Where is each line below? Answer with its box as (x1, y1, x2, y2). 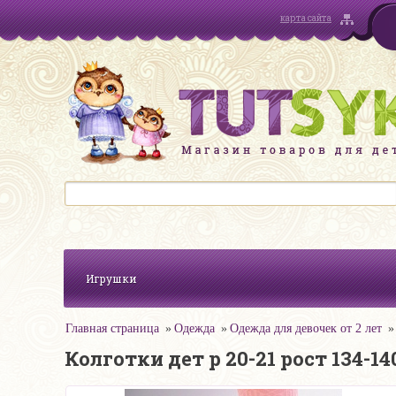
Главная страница (65, 322, 159, 335)
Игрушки (86, 271, 137, 286)
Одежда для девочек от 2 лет (230, 322, 382, 335)
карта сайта (280, 12, 331, 24)
